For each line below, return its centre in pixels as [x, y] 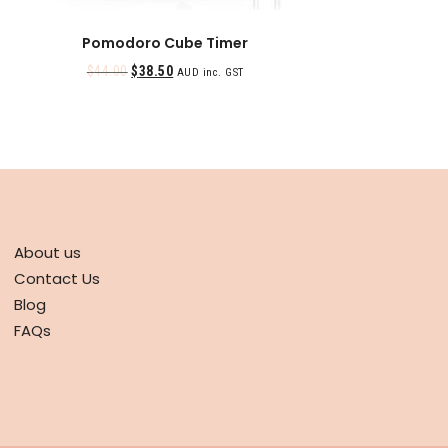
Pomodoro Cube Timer [165, 43]
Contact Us [57, 278]
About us [47, 252]
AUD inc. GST [210, 73]
